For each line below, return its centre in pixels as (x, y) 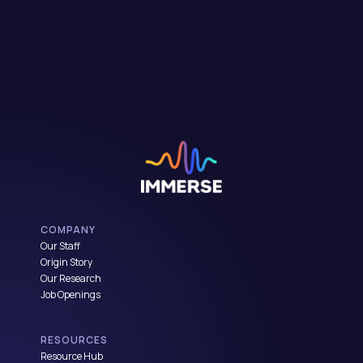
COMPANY (68, 230)
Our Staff (60, 246)
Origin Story (66, 263)
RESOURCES (75, 340)
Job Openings (70, 295)
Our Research (71, 279)
